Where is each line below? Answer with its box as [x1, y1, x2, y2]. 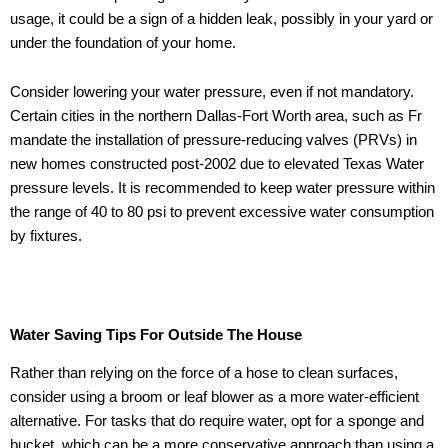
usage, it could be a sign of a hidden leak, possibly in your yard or [10, 10, 433, 27]
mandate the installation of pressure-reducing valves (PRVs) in [10, 132, 417, 149]
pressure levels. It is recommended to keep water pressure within [10, 180, 435, 197]
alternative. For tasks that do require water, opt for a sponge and [10, 413, 424, 430]
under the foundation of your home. [10, 34, 236, 51]
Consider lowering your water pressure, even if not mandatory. [10, 84, 414, 101]
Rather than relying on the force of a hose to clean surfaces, [10, 365, 398, 382]
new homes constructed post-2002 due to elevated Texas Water [10, 156, 424, 173]
